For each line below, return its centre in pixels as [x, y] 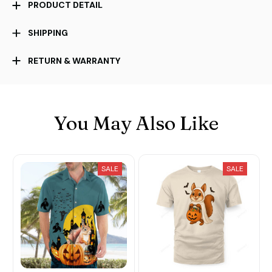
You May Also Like [136, 123]
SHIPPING [48, 33]
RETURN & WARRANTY [74, 60]
